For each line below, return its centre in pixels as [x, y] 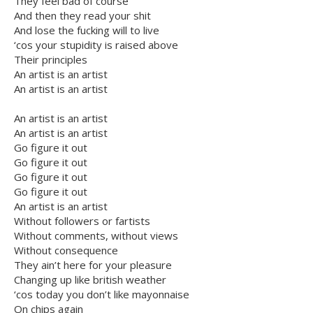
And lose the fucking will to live [87, 30]
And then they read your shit [82, 16]
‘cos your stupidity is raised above [96, 45]
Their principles [51, 60]
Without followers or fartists [82, 221]
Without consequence [66, 250]
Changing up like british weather [90, 280]
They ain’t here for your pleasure [93, 265]
